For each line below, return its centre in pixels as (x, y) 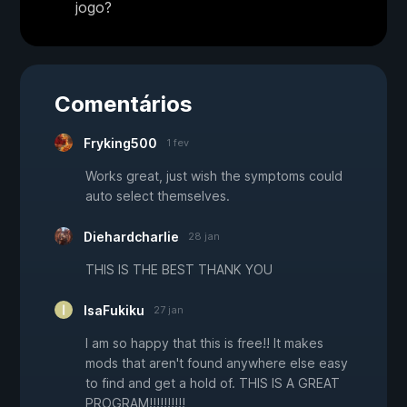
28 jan (204, 237)
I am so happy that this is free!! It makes (204, 343)
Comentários (124, 104)
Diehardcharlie (131, 237)
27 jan (169, 310)
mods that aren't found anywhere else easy (217, 363)
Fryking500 (120, 144)
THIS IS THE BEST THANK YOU (179, 270)
